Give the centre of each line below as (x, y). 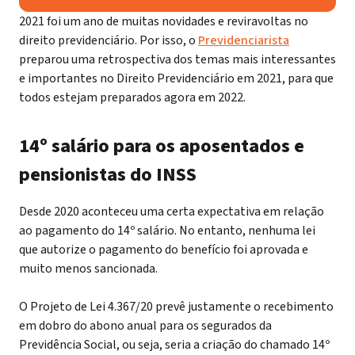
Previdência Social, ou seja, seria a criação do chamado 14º (174, 345)
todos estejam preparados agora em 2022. (134, 97)
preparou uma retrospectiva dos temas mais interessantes (177, 59)
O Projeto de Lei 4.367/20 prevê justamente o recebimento (176, 307)
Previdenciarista (244, 40)
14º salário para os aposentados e (162, 146)
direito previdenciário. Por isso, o (109, 40)
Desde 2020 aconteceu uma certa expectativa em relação (172, 212)
